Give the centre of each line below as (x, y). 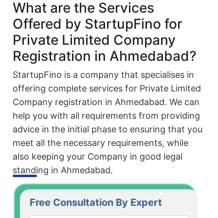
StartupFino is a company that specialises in (104, 75)
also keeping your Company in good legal (98, 157)
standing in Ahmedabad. (63, 170)
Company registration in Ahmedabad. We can (106, 102)
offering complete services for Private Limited (107, 89)
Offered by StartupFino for (98, 24)
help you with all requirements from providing (107, 116)
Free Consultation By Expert (96, 203)
